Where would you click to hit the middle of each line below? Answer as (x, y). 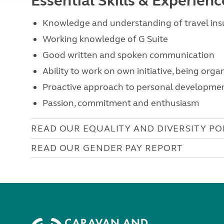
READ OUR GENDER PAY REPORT (107, 148)
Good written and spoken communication (128, 55)
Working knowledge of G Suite (105, 39)
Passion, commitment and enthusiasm (120, 103)
